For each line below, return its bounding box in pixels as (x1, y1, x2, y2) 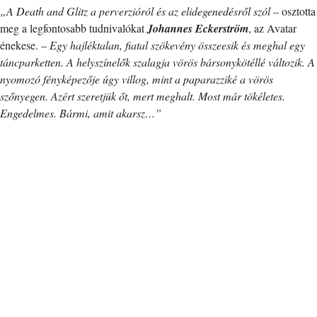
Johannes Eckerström (147, 20, 248, 36)
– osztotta (273, 3, 316, 18)
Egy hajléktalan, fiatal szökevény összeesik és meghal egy (50, 37, 305, 52)
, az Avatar (248, 20, 296, 35)
